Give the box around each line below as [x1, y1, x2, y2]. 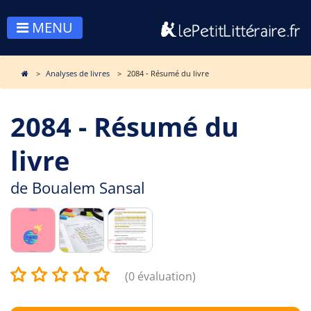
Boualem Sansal [32, 177, 145, 198]
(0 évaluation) [125, 269, 196, 284]
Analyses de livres [46, 68, 110, 78]
